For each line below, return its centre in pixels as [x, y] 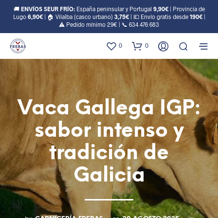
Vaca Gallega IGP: [109, 109]
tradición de [109, 154]
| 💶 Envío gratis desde [159, 17]
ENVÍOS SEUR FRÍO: [48, 9]
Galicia [109, 176]
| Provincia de [186, 9]
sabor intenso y [109, 131]
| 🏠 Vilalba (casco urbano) [78, 17]
